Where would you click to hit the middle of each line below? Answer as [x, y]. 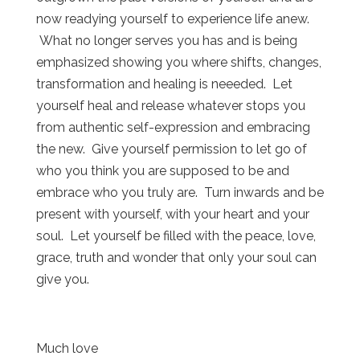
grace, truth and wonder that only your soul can [176, 258]
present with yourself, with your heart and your [172, 215]
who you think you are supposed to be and [162, 171]
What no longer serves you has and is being [166, 41]
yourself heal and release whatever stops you [170, 106]
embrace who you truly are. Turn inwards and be [180, 193]
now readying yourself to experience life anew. [172, 19]
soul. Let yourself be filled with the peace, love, [176, 236]
